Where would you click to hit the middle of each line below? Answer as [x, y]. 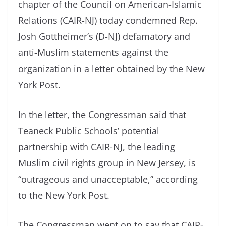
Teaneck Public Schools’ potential [89, 131]
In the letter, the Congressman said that [102, 115]
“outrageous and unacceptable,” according [108, 179]
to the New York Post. [64, 195]
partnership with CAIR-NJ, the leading [97, 147]
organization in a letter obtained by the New [111, 69]
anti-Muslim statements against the [93, 53]
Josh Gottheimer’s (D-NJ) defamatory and [104, 37]
